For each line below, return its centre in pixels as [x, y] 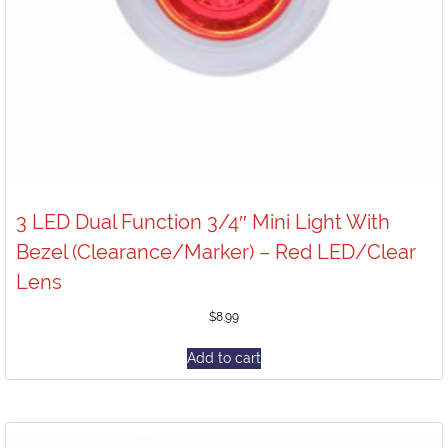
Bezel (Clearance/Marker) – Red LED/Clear [216, 251]
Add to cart [224, 357]
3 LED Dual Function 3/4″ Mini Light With [203, 221]
